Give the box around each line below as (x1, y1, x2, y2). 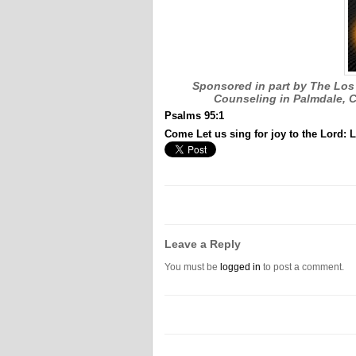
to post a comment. (261, 261, 344, 273)
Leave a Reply (164, 237, 241, 250)
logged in (220, 261, 261, 273)
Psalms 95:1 (164, 110, 224, 122)
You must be (164, 261, 220, 273)
